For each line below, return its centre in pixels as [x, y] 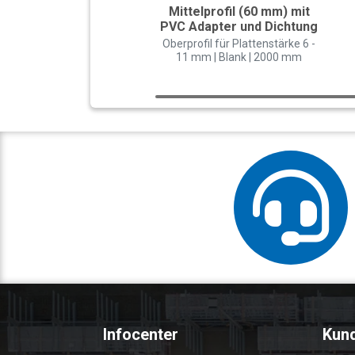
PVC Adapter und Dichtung [239, 27]
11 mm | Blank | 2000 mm [239, 57]
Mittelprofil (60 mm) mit [239, 12]
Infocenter [141, 335]
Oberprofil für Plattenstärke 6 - [239, 44]
